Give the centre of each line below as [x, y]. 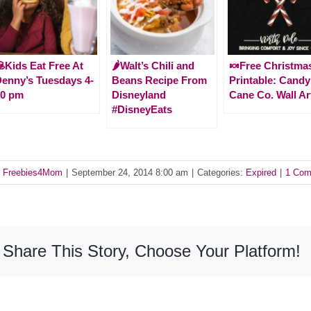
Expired [261, 172]
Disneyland [139, 94]
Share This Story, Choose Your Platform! [152, 251]
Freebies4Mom [33, 172]
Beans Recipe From [159, 80]
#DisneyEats [142, 109]
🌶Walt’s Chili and [153, 65]
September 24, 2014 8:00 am [130, 172]
